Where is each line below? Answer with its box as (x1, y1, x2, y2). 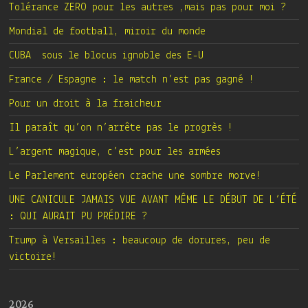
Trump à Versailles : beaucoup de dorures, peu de (9, 235, 271, 246)
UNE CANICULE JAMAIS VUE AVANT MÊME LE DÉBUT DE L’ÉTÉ (9, 195, 298, 206)
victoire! (9, 252, 58, 263)
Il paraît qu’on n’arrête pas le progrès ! (9, 122, 234, 133)
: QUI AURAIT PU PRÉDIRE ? (9, 211, 148, 222)
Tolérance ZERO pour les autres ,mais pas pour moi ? (9, 2, 287, 13)
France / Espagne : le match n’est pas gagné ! (9, 74, 255, 85)
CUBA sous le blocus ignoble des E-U (9, 50, 204, 61)
